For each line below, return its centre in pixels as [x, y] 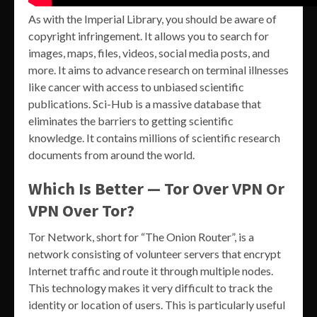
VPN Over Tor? [81, 211]
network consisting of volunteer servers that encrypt [155, 254]
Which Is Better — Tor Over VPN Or [156, 189]
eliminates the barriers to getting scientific [131, 121]
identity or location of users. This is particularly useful [157, 305]
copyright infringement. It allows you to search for [149, 36]
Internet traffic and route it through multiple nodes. [151, 271]
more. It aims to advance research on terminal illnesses [158, 70]
